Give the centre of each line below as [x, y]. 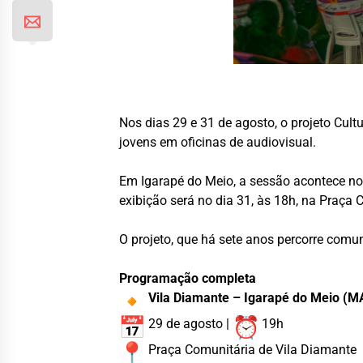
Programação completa [188, 278]
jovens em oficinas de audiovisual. [218, 142]
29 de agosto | [189, 323]
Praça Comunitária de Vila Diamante [251, 349]
